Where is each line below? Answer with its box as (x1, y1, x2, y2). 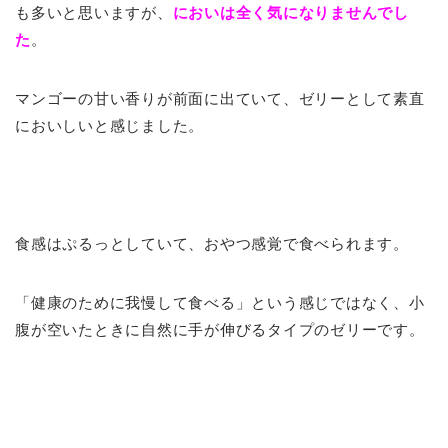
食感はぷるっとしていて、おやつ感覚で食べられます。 (15, 235, 410, 253)
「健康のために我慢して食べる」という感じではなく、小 (15, 294, 425, 312)
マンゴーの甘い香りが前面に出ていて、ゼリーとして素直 (15, 90, 425, 108)
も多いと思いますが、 (15, 4, 173, 22)
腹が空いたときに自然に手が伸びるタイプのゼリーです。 (15, 321, 425, 339)
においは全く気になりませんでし (172, 4, 410, 22)
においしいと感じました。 (15, 117, 205, 135)
